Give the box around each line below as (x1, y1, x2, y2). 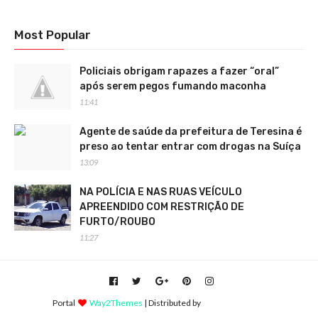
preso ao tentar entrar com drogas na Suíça (79, 141, 301, 153)
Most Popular (14, 28, 91, 43)
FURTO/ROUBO (79, 216, 155, 229)
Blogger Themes (202, 297, 265, 309)
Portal (53, 297, 77, 309)
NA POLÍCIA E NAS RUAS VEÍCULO (79, 186, 242, 199)
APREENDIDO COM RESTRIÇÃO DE (79, 201, 244, 214)
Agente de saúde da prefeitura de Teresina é (79, 126, 302, 138)
